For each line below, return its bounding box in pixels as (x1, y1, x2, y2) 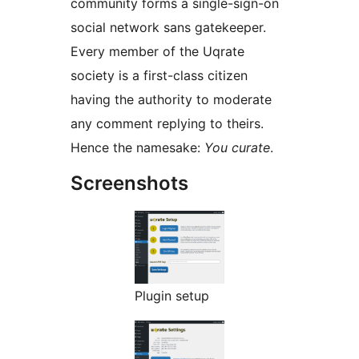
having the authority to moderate (71, 91, 272, 108)
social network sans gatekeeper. (71, 19, 266, 36)
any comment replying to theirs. (71, 115, 264, 132)
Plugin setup (135, 288, 209, 305)
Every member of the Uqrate (71, 43, 244, 60)
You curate (204, 139, 270, 156)
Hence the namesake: (71, 139, 204, 156)
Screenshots (71, 171, 188, 196)
